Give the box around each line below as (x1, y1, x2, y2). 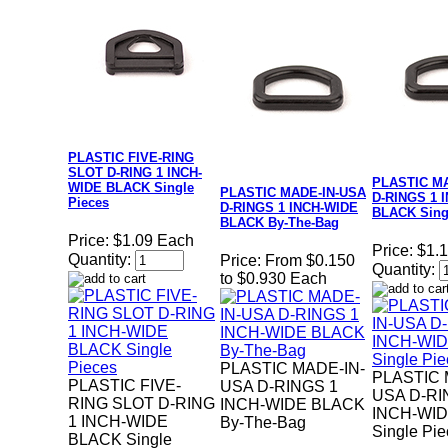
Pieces (68, 195, 109, 211)
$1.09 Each (113, 232, 194, 250)
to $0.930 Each (220, 270, 327, 288)
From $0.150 (265, 252, 355, 270)
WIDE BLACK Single (68, 180, 194, 196)
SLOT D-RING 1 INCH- (68, 165, 202, 181)
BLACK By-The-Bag (220, 215, 339, 231)
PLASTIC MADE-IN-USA (220, 185, 366, 201)
